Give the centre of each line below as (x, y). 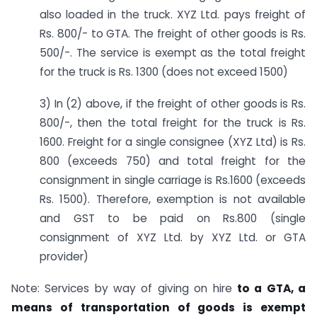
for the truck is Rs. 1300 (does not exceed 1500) (164, 72)
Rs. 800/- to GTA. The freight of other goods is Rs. (173, 34)
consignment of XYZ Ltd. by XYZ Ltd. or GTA (173, 238)
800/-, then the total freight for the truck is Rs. (173, 123)
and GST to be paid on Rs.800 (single (173, 219)
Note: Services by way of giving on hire (124, 289)
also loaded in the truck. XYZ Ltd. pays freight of (173, 15)
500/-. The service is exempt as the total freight (173, 53)
